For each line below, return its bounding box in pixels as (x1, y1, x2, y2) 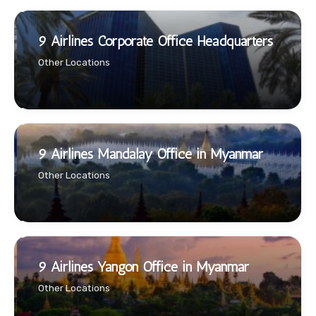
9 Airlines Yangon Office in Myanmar (38, 258, 249, 276)
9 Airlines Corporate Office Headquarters (38, 32, 273, 50)
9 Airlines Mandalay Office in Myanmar (38, 145, 263, 163)
